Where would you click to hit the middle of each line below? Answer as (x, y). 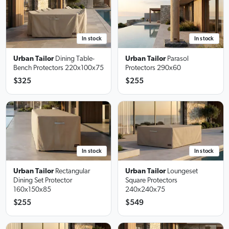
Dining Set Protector (42, 181)
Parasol (178, 59)
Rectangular (72, 171)
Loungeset (182, 171)
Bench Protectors (38, 68)
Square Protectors (151, 180)
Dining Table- (75, 59)
